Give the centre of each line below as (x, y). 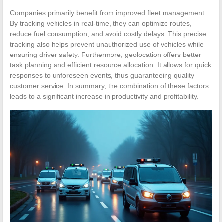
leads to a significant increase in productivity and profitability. (104, 96)
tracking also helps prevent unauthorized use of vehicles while (107, 44)
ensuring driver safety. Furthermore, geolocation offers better (105, 54)
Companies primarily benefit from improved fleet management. (108, 13)
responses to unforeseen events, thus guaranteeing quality (102, 75)
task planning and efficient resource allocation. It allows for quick (110, 65)
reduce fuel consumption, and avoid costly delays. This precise (108, 33)
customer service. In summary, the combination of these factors (109, 85)
